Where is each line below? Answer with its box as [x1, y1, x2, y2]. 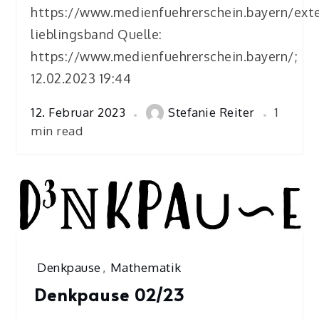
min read [31, 122, 83, 138]
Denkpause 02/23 [34, 283, 185, 307]
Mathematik [110, 260, 182, 276]
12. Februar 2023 [31, 105, 126, 120]
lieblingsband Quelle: [31, 26, 162, 42]
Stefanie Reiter [168, 105, 255, 120]
